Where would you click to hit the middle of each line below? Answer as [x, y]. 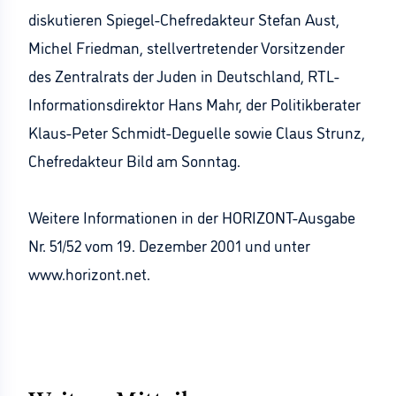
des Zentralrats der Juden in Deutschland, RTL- [184, 75]
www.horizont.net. [89, 273]
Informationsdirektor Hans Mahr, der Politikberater [194, 103]
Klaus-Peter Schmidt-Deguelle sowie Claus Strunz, [197, 132]
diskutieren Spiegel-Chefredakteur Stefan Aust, [184, 19]
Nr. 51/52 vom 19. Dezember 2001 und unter [169, 245]
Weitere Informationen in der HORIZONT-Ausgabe [192, 217]
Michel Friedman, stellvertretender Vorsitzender [187, 47]
